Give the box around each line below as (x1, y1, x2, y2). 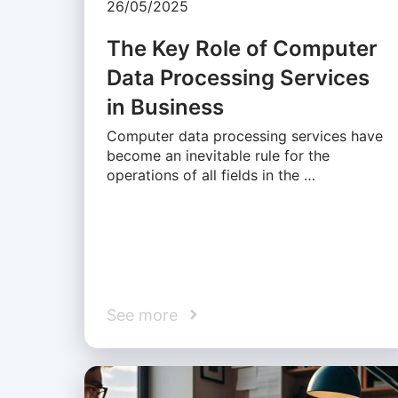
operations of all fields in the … (106, 166, 315, 185)
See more (106, 305, 178, 324)
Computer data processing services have (106, 127, 383, 146)
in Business (106, 94, 224, 121)
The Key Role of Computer (106, 36, 378, 62)
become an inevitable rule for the (106, 147, 330, 165)
